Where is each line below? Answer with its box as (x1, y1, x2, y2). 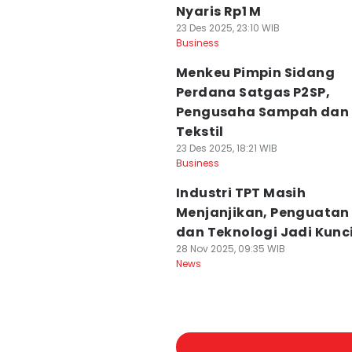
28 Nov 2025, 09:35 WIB (176, 242, 285, 255)
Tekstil (176, 123, 224, 141)
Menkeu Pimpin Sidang (176, 64, 335, 82)
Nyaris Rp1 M (176, 2, 262, 20)
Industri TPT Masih (176, 184, 306, 202)
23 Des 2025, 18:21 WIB (176, 141, 277, 155)
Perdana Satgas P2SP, (176, 83, 330, 101)
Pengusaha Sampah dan (176, 103, 349, 121)
